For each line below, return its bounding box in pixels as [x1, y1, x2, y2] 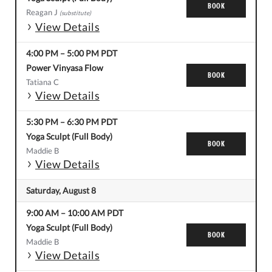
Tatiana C [26, 77, 59, 87]
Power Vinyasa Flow [26, 63, 103, 73]
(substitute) [59, 9, 91, 17]
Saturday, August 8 [26, 185, 96, 196]
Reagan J [26, 7, 59, 18]
